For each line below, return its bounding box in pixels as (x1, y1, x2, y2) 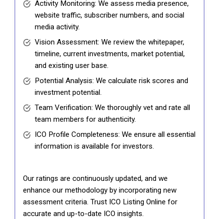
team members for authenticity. (35, 115, 136, 124)
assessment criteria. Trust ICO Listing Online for (23, 197, 177, 207)
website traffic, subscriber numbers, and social (35, 11, 184, 20)
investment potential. (35, 88, 102, 97)
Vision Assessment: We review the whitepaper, (35, 38, 184, 47)
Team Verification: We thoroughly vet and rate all (35, 103, 190, 112)
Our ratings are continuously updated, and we (23, 174, 168, 183)
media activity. (35, 22, 80, 32)
